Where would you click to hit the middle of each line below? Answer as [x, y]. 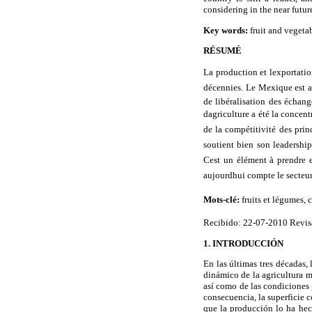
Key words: [226, 30]
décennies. [225, 87]
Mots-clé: [221, 200]
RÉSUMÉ [223, 50]
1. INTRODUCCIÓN [243, 243]
